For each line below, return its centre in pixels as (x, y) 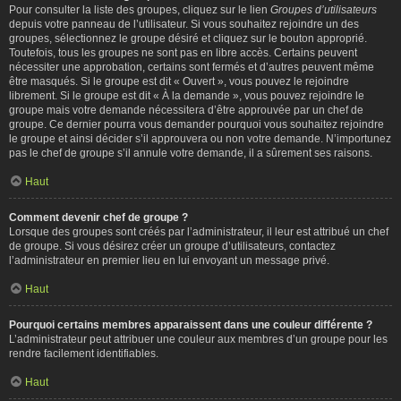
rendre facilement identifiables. (84, 353)
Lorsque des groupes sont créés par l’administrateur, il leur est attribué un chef (199, 231)
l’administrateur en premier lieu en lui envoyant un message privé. (169, 260)
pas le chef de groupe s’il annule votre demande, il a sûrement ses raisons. (191, 153)
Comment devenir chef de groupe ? (98, 217)
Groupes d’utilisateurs (324, 9)
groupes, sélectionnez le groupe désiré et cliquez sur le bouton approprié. (188, 38)
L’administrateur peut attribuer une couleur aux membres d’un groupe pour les (198, 339)
